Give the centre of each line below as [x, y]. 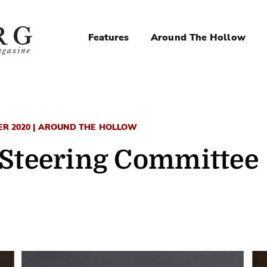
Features [108, 38]
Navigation [146, 88]
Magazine [138, 60]
